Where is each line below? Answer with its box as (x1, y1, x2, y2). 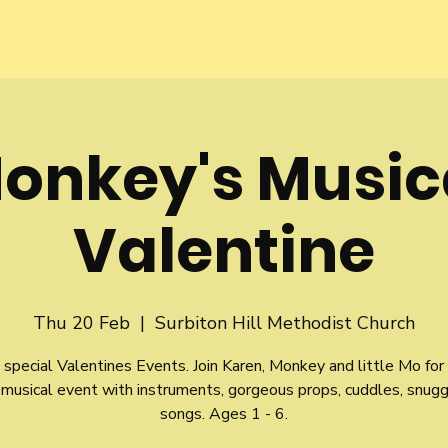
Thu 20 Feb (33, 311, 130, 335)
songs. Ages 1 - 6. (160, 403, 288, 425)
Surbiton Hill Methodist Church (155, 311, 415, 335)
